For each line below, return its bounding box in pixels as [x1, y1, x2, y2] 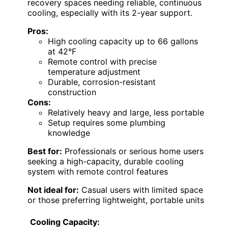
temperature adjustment [48, 67, 140, 77]
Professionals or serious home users [62, 146, 204, 157]
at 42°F [48, 46, 76, 57]
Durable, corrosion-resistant [48, 77, 156, 88]
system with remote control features [27, 166, 168, 177]
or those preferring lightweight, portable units [27, 195, 204, 206]
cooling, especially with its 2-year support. [27, 8, 192, 18]
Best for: [27, 146, 62, 157]
